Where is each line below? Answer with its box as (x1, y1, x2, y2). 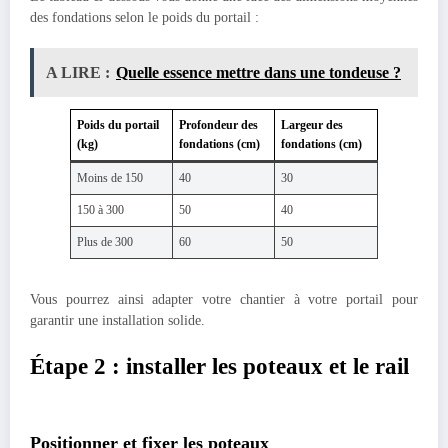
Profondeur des (179, 117, 258, 132)
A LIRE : (46, 63, 110, 81)
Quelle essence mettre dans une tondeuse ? (116, 63, 401, 81)
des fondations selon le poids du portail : (30, 10, 259, 26)
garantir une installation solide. (30, 312, 205, 328)
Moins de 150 (77, 170, 143, 185)
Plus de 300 (77, 234, 133, 249)
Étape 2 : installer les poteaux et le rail (30, 353, 409, 379)
